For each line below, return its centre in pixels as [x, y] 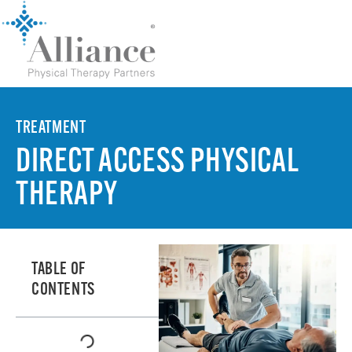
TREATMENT [51, 128]
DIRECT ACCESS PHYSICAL [157, 163]
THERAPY [67, 196]
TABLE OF [59, 269]
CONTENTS [63, 290]
